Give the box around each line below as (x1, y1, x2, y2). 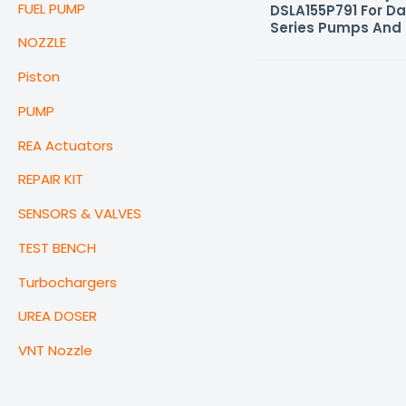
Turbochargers (18, 272, 117, 292)
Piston (18, 67, 60, 87)
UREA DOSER (18, 306, 97, 326)
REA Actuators (18, 135, 113, 155)
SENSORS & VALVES (18, 204, 141, 224)
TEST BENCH (18, 237, 96, 257)
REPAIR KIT (18, 169, 83, 189)
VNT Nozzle (18, 341, 92, 361)
